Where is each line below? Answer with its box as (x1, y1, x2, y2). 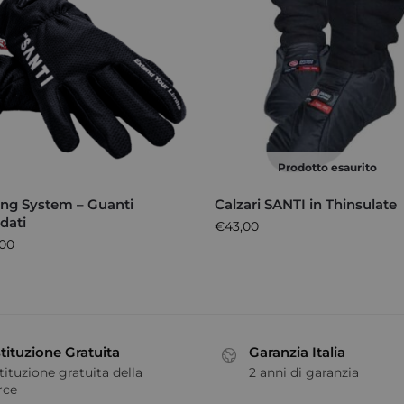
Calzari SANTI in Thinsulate (215, 196, 398, 214)
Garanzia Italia (249, 344, 345, 362)
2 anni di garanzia (249, 363, 359, 381)
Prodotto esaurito (277, 161, 377, 175)
